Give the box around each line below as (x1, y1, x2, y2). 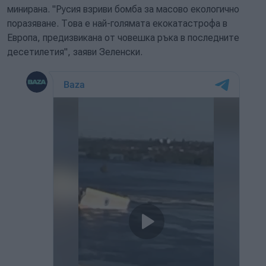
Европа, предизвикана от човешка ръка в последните (7, 32, 239, 43)
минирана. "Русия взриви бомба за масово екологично (7, 4, 239, 15)
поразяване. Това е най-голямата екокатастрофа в (7, 18, 230, 29)
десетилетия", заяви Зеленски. (7, 46, 145, 58)
